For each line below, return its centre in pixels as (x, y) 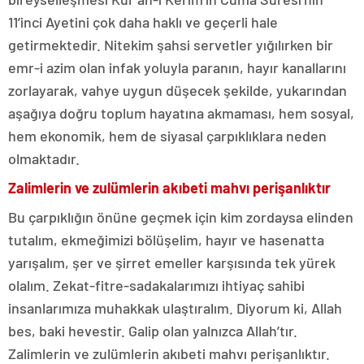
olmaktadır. (44, 159)
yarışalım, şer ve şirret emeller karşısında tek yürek (172, 263)
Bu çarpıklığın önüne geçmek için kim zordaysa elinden (181, 217)
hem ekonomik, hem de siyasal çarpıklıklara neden (167, 136)
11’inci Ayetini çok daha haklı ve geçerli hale (143, 22)
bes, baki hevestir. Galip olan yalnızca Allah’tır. (153, 331)
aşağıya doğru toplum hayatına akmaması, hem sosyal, (181, 113)
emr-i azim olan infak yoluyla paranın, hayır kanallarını (177, 68)
